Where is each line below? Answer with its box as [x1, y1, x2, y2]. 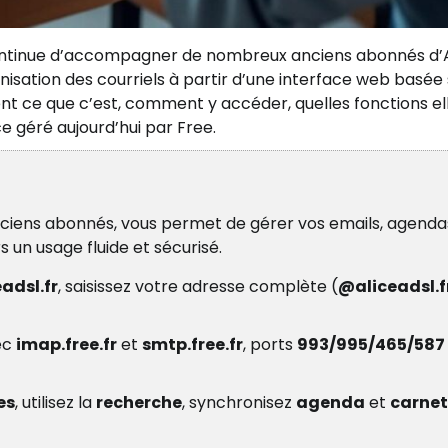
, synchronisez [182, 391, 296, 415]
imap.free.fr [16, 333, 117, 357]
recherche [96, 391, 182, 415]
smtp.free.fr [142, 333, 243, 357]
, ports [243, 333, 297, 357]
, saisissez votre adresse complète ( [58, 275, 338, 299]
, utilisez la [15, 391, 96, 415]
